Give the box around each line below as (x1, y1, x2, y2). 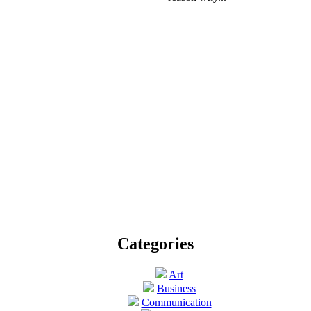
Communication (141, 296, 212, 308)
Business (157, 282, 196, 294)
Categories (117, 235, 194, 253)
